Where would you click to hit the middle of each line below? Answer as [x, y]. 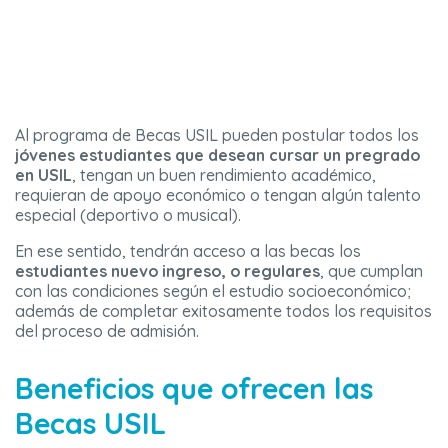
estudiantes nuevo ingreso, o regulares [167, 271]
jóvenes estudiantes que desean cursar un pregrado [217, 155]
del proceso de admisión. [107, 331]
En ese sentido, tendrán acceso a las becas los [188, 251]
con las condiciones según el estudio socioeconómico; [213, 291]
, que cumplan [371, 271]
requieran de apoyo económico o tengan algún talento [218, 195]
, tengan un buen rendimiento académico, [224, 175]
